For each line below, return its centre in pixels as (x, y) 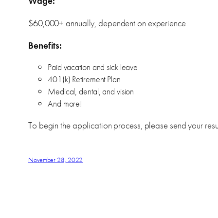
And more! (65, 103)
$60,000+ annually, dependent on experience (107, 23)
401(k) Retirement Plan (84, 79)
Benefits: (45, 45)
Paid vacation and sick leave (93, 67)
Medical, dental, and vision (91, 91)
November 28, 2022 (56, 160)
